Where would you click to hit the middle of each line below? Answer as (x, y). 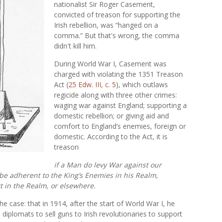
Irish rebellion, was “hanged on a (106, 25)
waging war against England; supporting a (120, 105)
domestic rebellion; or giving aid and (111, 116)
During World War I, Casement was (110, 64)
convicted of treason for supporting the (117, 15)
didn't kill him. (75, 46)
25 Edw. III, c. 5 (92, 84)
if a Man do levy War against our (108, 165)
